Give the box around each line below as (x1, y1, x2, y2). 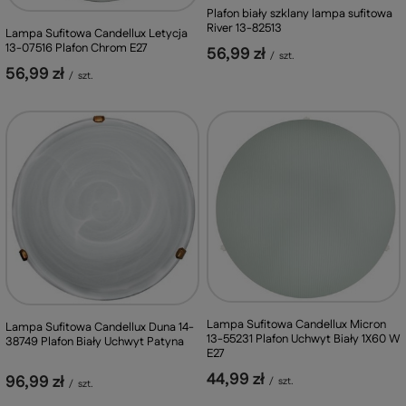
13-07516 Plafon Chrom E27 (5, 39, 148, 56)
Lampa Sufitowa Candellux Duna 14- (5, 318, 194, 335)
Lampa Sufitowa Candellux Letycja (5, 24, 188, 42)
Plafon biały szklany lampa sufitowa (207, 5, 392, 22)
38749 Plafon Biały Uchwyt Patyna (5, 333, 184, 350)
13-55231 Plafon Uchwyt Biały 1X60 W (207, 331, 401, 347)
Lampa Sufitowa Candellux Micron (207, 316, 386, 333)
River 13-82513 (207, 19, 282, 36)
